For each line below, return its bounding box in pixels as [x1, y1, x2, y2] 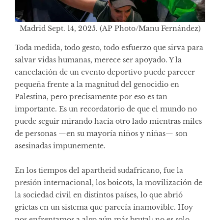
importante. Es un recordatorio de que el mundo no [15, 104, 197, 113]
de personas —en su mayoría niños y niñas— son [15, 129, 188, 138]
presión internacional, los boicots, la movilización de [15, 178, 202, 187]
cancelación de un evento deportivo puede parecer [15, 67, 195, 77]
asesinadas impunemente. [15, 141, 106, 150]
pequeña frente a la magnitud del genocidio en [15, 80, 179, 89]
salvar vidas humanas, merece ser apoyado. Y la [15, 55, 182, 64]
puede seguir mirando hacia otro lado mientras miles [15, 116, 202, 126]
